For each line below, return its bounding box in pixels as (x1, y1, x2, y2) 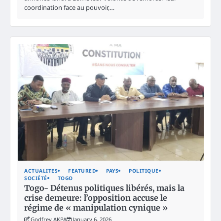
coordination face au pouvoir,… (24, 2, 114, 12)
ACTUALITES (24, 167, 58, 174)
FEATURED (68, 167, 96, 174)
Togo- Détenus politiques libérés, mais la (24, 183, 184, 193)
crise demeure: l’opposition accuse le (24, 192, 167, 203)
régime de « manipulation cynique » (24, 202, 168, 213)
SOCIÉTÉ (24, 174, 47, 182)
